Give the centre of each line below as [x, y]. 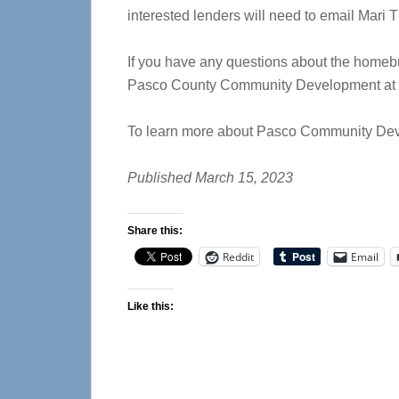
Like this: [151, 306]
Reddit [238, 256]
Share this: [155, 231]
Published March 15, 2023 [210, 178]
